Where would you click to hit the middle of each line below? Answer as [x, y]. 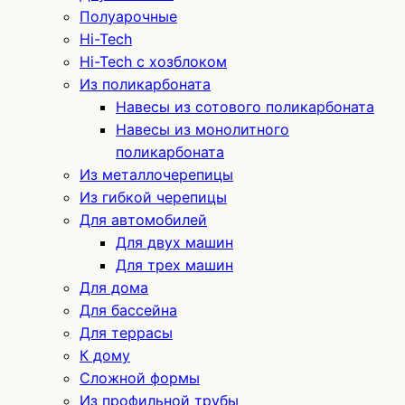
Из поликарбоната [145, 84]
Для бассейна [128, 310]
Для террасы [126, 333]
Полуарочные [128, 16]
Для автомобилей [143, 220]
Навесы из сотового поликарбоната [245, 107]
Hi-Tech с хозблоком [153, 61]
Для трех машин [174, 265]
